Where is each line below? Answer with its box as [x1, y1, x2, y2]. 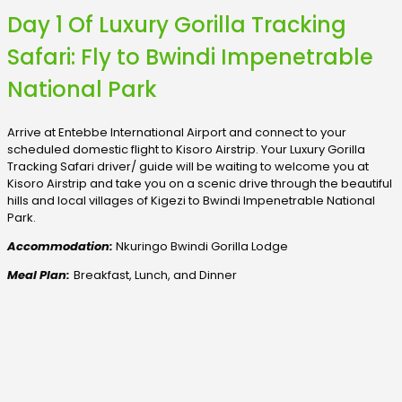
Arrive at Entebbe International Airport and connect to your [7, 123, 346, 141]
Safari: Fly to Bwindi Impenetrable [7, 42, 373, 73]
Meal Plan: [7, 266, 70, 284]
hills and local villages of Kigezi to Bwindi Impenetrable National [7, 191, 375, 209]
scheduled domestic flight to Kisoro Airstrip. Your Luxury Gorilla [7, 140, 365, 158]
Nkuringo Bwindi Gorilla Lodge [116, 237, 288, 255]
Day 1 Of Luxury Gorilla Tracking [7, 10, 346, 40]
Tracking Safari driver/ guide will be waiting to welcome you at [7, 157, 369, 175]
